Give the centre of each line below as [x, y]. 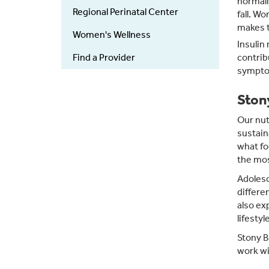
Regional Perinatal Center [125, 12]
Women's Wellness [112, 35]
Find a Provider [104, 57]
